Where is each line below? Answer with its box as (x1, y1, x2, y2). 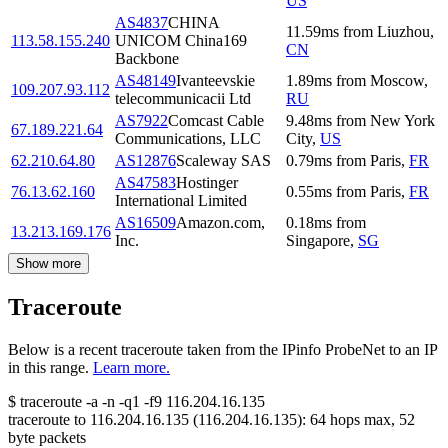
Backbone (115, 50, 179, 68)
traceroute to (8, 411, 86, 429)
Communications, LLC (115, 130, 261, 148)
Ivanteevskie (176, 72, 255, 90)
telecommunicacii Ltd (115, 90, 251, 108)
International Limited (115, 192, 247, 210)
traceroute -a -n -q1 (20, 393, 140, 411)
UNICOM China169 (115, 32, 247, 50)
